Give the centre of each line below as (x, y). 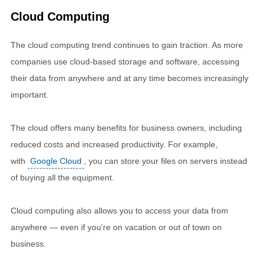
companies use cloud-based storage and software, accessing (125, 61)
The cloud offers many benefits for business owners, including (126, 127)
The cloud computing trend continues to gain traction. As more (127, 45)
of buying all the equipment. (62, 177)
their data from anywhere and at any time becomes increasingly (130, 78)
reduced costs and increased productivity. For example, (114, 144)
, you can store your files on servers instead (166, 161)
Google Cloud (56, 161)
